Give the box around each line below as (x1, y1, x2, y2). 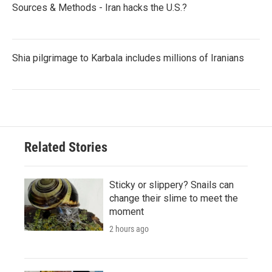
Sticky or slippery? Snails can (109, 179, 234, 191)
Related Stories (24, 140, 107, 155)
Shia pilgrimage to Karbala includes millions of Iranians (12, 52, 244, 64)
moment (109, 206, 144, 218)
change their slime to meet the (109, 192, 238, 205)
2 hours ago (109, 224, 149, 234)
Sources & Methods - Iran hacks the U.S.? (12, 2, 187, 14)
